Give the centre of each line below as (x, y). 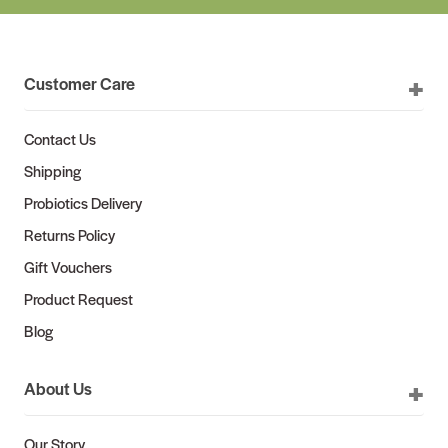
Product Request (78, 299)
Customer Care (79, 83)
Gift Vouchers (68, 267)
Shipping (52, 171)
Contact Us (60, 139)
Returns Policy (69, 235)
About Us (58, 388)
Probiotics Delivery (83, 203)
